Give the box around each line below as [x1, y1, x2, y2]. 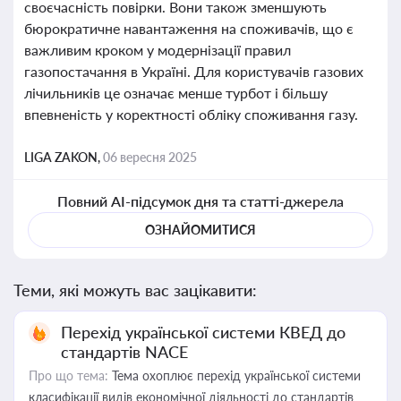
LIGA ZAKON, [24, 149, 103, 165]
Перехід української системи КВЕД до [61, 322, 346, 342]
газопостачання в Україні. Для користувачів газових [24, 63, 363, 80]
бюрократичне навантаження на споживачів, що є [24, 20, 354, 37]
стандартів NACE [61, 342, 188, 362]
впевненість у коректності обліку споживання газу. [24, 106, 358, 123]
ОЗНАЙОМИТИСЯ [145, 222, 256, 237]
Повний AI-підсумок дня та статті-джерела [56, 192, 345, 209]
